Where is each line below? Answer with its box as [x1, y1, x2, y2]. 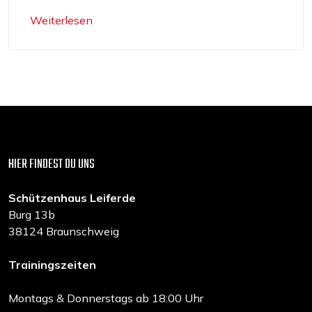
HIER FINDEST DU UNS [8, 155, 95, 175]
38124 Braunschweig [8, 224, 119, 238]
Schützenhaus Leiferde [8, 191, 136, 205]
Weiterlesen [30, 13, 93, 27]
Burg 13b [8, 208, 55, 221]
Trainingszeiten [8, 258, 96, 272]
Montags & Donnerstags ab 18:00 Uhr [8, 291, 203, 305]
